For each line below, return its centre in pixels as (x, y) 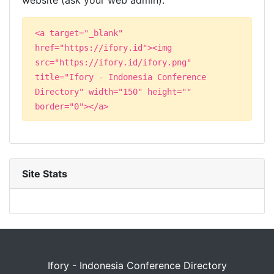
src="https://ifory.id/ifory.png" (113, 62)
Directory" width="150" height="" (113, 92)
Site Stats (45, 174)
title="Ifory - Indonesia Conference (120, 77)
